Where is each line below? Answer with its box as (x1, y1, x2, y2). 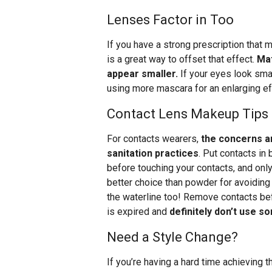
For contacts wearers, (107, 133, 201, 145)
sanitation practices (107, 148, 199, 160)
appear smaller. (107, 68, 178, 80)
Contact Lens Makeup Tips (107, 106, 268, 122)
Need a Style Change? (107, 229, 238, 245)
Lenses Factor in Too (107, 12, 234, 28)
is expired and (107, 206, 169, 218)
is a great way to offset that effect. (107, 53, 257, 66)
